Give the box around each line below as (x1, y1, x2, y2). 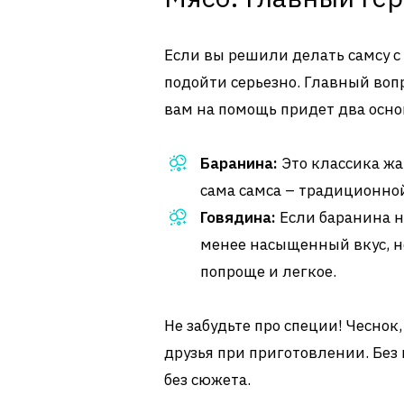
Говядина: (200, 207, 276, 227)
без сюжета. (164, 370, 251, 390)
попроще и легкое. (200, 262, 336, 281)
